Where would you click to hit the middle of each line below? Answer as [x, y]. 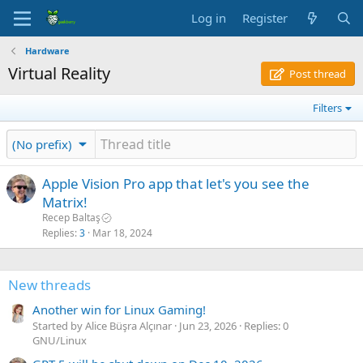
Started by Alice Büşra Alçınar [102, 326]
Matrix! [65, 202]
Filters [328, 108]
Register [265, 18]
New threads [49, 285]
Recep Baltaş [71, 218]
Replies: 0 [266, 326]
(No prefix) [42, 144]
